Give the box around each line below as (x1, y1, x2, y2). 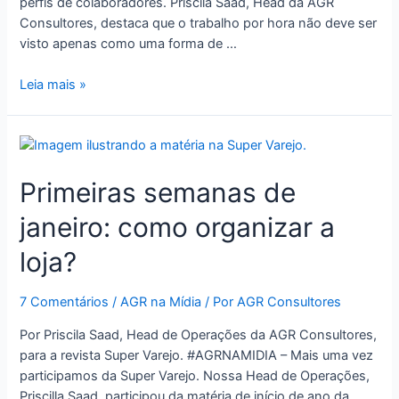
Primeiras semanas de (20, 176, 297, 209)
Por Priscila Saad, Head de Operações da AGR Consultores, (20, 326, 378, 343)
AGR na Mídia (120, 294, 202, 311)
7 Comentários (20, 294, 110, 311)
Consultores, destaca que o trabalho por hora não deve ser (20, 14, 378, 31)
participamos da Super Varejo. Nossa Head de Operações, (20, 367, 370, 384)
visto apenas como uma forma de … (20, 35, 238, 52)
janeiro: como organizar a (20, 211, 336, 244)
